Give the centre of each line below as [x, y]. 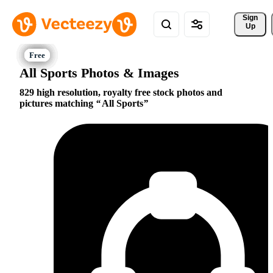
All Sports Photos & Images [99, 73]
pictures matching [58, 104]
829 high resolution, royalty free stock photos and [121, 93]
